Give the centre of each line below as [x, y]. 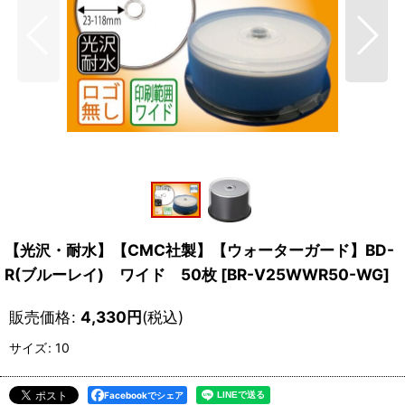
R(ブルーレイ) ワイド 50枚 [111, 275]
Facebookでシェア [144, 396]
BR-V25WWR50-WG [305, 275]
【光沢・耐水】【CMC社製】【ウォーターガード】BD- [199, 250]
